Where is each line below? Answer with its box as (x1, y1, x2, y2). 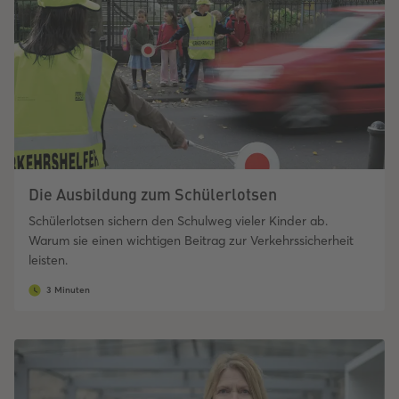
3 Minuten (46, 284, 90, 297)
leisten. (28, 252, 68, 269)
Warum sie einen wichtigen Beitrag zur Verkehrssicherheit (28, 232, 354, 249)
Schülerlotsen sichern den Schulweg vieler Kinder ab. (28, 213, 328, 230)
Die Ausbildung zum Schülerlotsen (28, 183, 277, 206)
